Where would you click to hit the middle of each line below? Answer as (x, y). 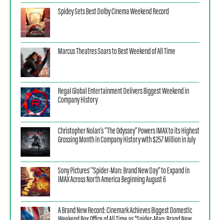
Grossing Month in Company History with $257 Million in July (127, 140)
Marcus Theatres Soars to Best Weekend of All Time (117, 52)
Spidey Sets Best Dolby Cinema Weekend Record (113, 12)
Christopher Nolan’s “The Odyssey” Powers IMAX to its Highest (129, 131)
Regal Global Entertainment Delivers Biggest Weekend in (124, 92)
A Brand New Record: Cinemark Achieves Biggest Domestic (125, 211)
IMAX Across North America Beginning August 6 (112, 180)
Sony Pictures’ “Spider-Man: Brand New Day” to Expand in (124, 171)
